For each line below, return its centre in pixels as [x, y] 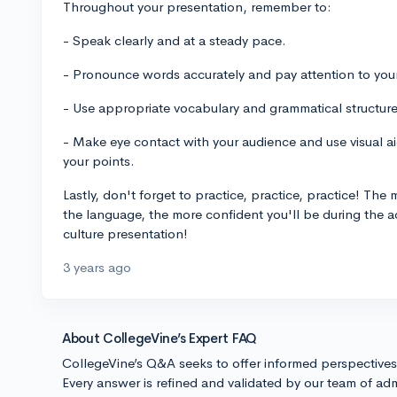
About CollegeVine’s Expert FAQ [160, 338]
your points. [99, 161]
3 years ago [97, 267]
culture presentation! [125, 234]
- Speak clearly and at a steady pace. [175, 40]
